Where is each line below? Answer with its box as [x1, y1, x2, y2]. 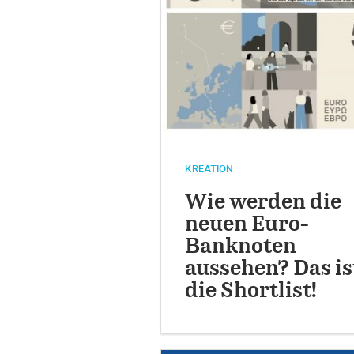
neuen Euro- [184, 215, 310, 235]
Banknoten [184, 237, 296, 258]
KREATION [184, 164, 233, 175]
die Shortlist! [184, 281, 317, 302]
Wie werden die [184, 193, 341, 213]
